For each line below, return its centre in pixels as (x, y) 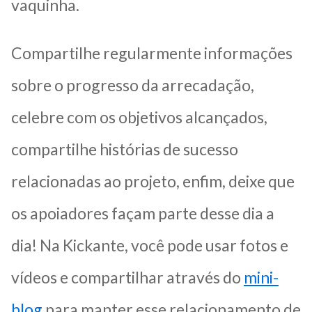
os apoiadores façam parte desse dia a (143, 213)
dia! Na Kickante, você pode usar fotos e (150, 245)
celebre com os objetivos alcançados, (139, 117)
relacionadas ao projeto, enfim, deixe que (153, 181)
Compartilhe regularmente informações (152, 53)
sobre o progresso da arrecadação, (133, 85)
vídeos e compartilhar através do (127, 277)
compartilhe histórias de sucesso (125, 149)
